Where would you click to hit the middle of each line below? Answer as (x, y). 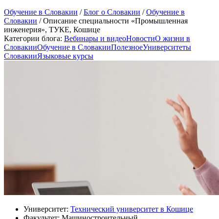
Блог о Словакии (112, 12)
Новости (141, 38)
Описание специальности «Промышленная (115, 21)
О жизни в (173, 38)
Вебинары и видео (95, 38)
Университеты (167, 47)
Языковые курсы (65, 56)
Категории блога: (33, 38)
